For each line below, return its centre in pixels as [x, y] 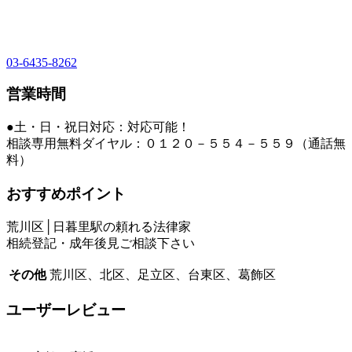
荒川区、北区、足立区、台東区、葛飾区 [163, 274]
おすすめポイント [66, 193]
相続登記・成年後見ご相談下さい [101, 243]
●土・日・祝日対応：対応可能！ [98, 127]
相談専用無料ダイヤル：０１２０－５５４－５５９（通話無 [176, 144]
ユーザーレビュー [66, 310]
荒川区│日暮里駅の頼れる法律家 [99, 226]
